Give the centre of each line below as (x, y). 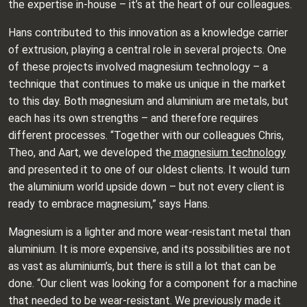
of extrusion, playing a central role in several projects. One (147, 50)
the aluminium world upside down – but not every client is (146, 187)
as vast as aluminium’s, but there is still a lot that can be (142, 266)
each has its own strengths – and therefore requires (133, 118)
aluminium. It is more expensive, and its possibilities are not (149, 249)
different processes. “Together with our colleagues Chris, (146, 135)
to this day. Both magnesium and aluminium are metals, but (148, 101)
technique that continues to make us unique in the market (147, 84)
